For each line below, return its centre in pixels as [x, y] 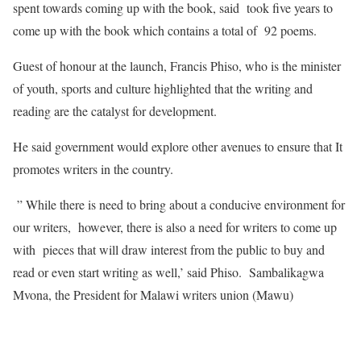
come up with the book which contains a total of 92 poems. [165, 30]
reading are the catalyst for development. [115, 110]
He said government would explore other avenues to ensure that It [178, 146]
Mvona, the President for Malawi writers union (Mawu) [153, 294]
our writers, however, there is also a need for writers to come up [175, 226]
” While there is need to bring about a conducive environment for [179, 204]
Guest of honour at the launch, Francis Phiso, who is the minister [177, 65]
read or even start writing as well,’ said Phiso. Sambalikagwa [168, 272]
